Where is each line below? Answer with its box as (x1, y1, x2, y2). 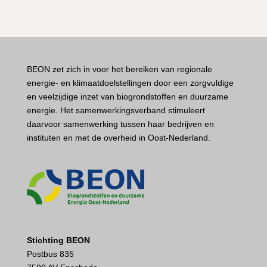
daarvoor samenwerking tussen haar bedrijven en (26, 119, 214, 129)
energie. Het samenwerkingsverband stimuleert (26, 105, 205, 115)
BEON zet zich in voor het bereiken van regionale (26, 64, 212, 74)
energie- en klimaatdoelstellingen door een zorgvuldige (26, 78, 234, 88)
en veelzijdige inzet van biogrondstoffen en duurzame (26, 92, 228, 101)
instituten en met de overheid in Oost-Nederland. (26, 133, 210, 142)
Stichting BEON (26, 235, 90, 246)
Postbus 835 (26, 249, 74, 259)
